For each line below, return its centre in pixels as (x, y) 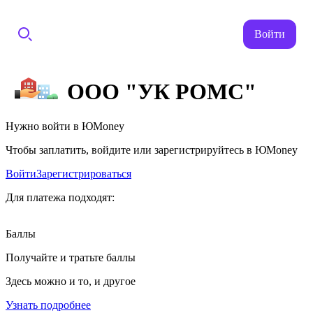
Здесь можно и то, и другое (71, 281)
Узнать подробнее (48, 305)
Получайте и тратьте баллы (71, 257)
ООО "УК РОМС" (162, 92)
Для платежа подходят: (60, 197)
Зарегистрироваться (84, 173)
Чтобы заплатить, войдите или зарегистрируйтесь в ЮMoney (152, 150)
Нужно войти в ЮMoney (65, 126)
